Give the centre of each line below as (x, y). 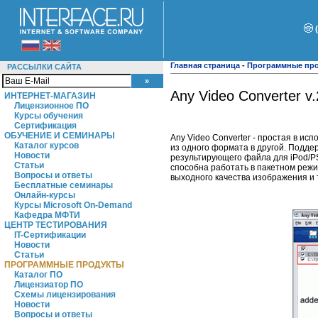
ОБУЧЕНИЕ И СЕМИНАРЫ (60, 136)
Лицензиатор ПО (49, 285)
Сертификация (45, 126)
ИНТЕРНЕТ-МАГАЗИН (50, 96)
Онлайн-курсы (45, 195)
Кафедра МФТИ (47, 215)
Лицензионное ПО (51, 106)
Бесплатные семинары (64, 185)
